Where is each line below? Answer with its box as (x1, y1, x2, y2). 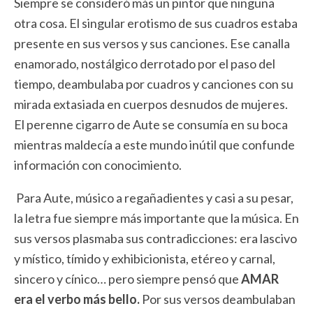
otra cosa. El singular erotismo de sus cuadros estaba (14, 15, 298, 31)
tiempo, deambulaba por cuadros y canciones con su (14, 76, 293, 92)
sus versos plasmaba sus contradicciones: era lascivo (14, 231, 297, 247)
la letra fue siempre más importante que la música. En (14, 210, 299, 226)
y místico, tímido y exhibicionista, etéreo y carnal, (14, 251, 275, 267)
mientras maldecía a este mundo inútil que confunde (14, 137, 295, 153)
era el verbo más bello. (14, 291, 140, 307)
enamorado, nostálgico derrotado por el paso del (14, 56, 275, 72)
